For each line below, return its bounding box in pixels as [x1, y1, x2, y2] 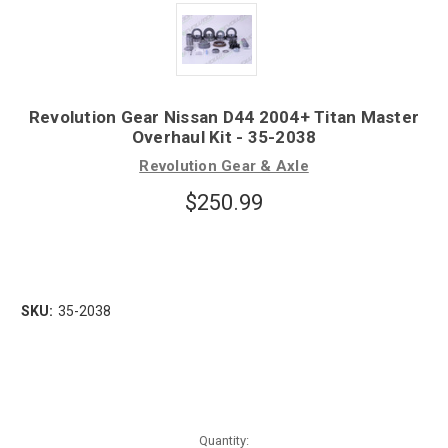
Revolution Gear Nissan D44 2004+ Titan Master [28, 106, 420, 127]
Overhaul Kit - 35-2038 [131, 126, 317, 147]
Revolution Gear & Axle [139, 156, 309, 175]
